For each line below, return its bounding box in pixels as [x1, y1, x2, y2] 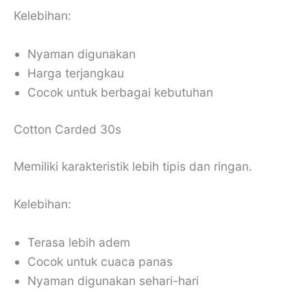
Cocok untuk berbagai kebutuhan [27, 84, 213, 99]
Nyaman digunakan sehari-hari [27, 273, 199, 288]
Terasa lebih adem [27, 235, 130, 250]
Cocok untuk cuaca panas [27, 254, 173, 269]
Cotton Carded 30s [14, 121, 121, 136]
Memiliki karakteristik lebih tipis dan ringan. [14, 158, 252, 173]
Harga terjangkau [27, 65, 124, 80]
